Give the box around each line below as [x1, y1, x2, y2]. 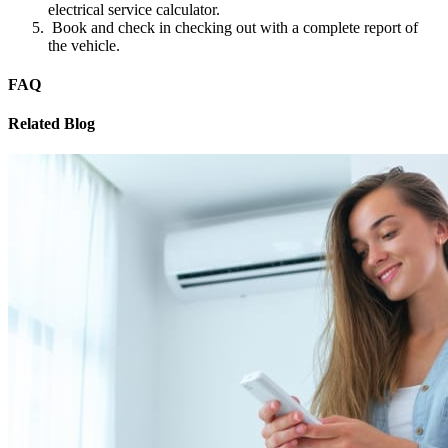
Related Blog [8, 115, 95, 133]
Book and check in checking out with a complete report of [48, 18, 418, 36]
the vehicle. [48, 36, 120, 54]
